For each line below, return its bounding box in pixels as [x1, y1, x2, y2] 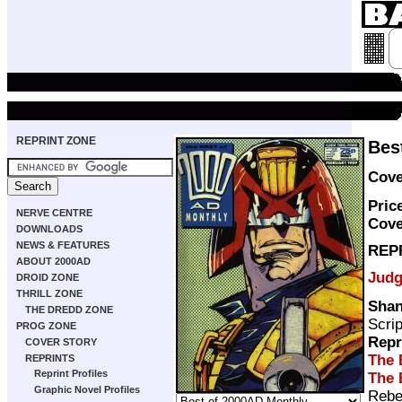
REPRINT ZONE [16, 135, 96, 147]
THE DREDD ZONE [25, 304, 113, 315]
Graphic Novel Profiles [34, 384, 140, 395]
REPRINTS [25, 353, 74, 363]
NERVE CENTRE [16, 207, 92, 218]
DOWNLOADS [16, 223, 83, 234]
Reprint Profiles [34, 368, 108, 379]
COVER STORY [25, 336, 97, 347]
